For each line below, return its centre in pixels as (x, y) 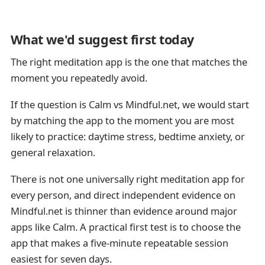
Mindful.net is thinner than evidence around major (124, 211)
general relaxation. (53, 152)
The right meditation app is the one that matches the (129, 62)
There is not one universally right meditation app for (127, 179)
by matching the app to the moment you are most (122, 120)
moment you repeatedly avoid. (79, 77)
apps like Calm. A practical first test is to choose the (125, 227)
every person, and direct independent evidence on (123, 195)
